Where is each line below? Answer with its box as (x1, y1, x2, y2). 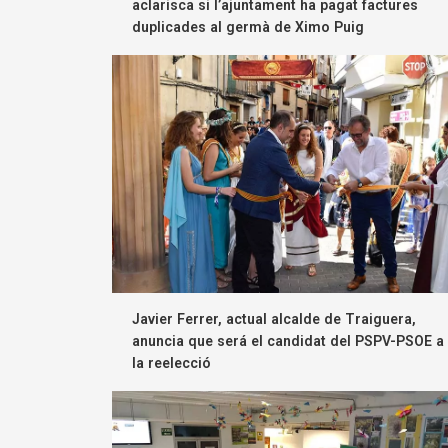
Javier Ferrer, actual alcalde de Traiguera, (132, 311, 416, 328)
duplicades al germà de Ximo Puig (132, 19, 364, 36)
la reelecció (132, 355, 211, 372)
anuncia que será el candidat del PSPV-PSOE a (132, 333, 444, 350)
